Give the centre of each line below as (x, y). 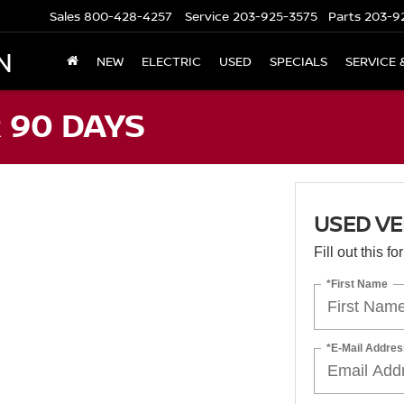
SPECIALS (298, 61)
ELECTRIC (171, 61)
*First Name (357, 284)
